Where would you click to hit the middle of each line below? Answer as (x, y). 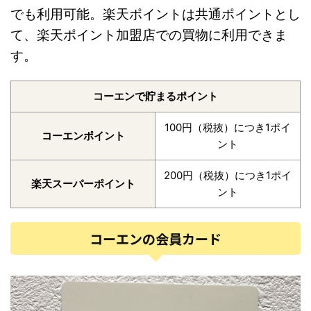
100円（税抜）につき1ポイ (228, 127)
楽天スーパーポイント (83, 183)
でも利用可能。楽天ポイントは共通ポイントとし (155, 14)
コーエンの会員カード (155, 238)
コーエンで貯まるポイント (155, 96)
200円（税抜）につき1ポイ (228, 175)
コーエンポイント (83, 135)
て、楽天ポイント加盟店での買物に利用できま (149, 35)
